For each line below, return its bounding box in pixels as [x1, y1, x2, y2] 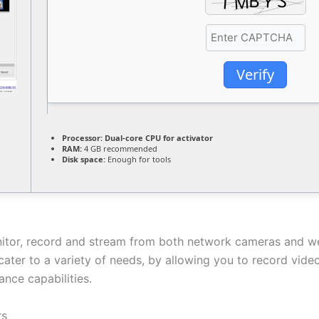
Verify [236, 64, 274, 84]
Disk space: [62, 154, 105, 164]
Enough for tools [105, 154, 171, 164]
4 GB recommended [82, 143, 157, 154]
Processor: [62, 132, 103, 143]
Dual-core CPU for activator [103, 132, 213, 143]
